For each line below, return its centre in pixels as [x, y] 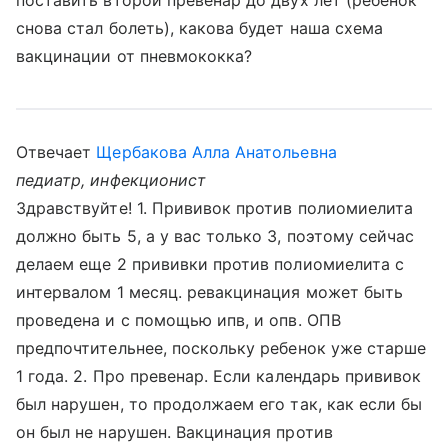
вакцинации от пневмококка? [134, 56]
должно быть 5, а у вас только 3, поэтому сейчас [215, 236]
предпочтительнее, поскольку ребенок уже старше [221, 348]
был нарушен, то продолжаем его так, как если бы [219, 404]
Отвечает [56, 152]
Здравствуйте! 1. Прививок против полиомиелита [215, 208]
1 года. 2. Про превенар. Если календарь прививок [219, 376]
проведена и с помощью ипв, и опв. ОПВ [178, 320]
